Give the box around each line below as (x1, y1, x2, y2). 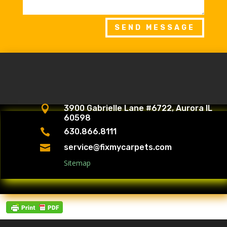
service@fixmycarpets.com (63, 142, 172, 153)
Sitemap (63, 158, 91, 168)
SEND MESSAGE (115, 23, 196, 32)
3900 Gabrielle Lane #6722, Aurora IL (63, 103, 212, 113)
